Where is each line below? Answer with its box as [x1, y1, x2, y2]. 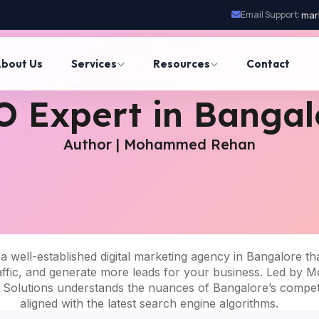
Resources [152, 56, 210, 70]
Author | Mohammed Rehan [63, 135, 256, 153]
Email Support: [240, 8, 300, 21]
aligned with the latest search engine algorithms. [19, 296, 278, 310]
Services [70, 56, 117, 70]
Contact [246, 56, 290, 70]
